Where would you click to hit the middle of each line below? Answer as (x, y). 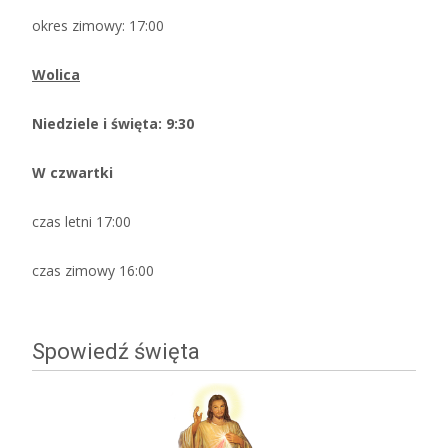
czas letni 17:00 (81, 222)
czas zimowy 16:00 (93, 271)
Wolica (56, 75)
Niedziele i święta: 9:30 (113, 124)
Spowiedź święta (116, 352)
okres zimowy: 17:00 (98, 26)
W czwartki (74, 173)
